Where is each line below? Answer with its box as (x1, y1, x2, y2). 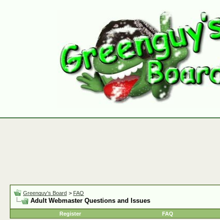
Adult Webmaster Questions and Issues (30, 197, 150, 204)
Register (59, 211, 81, 217)
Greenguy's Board (23, 190, 67, 196)
